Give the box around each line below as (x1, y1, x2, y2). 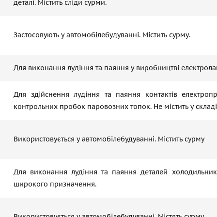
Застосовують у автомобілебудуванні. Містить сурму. (14, 31, 190, 39)
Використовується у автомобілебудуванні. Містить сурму (14, 135, 204, 143)
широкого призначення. (14, 180, 96, 188)
